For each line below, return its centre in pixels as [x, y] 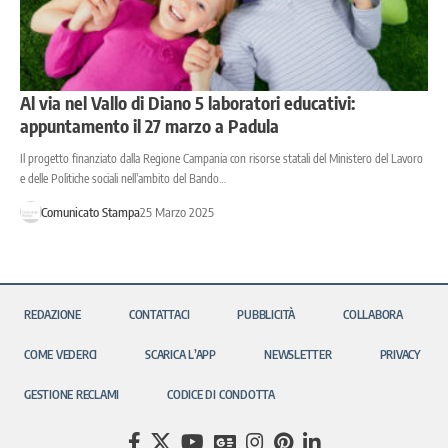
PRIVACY [400, 355]
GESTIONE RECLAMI [72, 395]
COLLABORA [373, 315]
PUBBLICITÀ [266, 315]
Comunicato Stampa [90, 212]
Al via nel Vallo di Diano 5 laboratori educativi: [187, 103]
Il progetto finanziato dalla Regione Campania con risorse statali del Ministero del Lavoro [221, 159]
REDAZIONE [52, 315]
